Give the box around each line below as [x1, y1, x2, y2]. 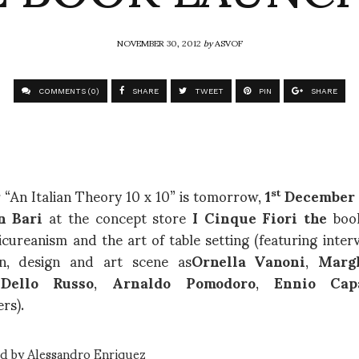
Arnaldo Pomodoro [112, 260, 256, 303]
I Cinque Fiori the [186, 195, 333, 238]
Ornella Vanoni [191, 238, 306, 281]
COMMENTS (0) [36, 86, 99, 95]
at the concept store [42, 195, 187, 238]
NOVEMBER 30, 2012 [116, 29, 204, 55]
